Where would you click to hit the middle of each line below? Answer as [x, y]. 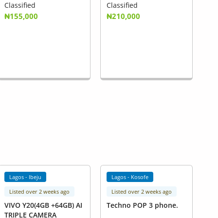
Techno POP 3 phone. [142, 205]
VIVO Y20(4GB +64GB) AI [43, 205]
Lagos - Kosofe [130, 177]
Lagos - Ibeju [26, 177]
